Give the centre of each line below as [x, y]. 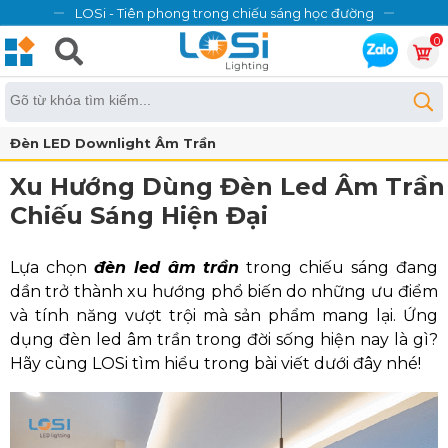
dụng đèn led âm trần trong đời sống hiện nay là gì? [224, 339]
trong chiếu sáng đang [339, 267]
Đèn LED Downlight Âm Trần [113, 143]
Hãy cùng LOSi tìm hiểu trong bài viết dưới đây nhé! [215, 363]
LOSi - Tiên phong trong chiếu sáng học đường [224, 13]
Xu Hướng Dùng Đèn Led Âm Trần [227, 186]
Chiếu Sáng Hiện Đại [139, 215]
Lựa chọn [52, 267]
